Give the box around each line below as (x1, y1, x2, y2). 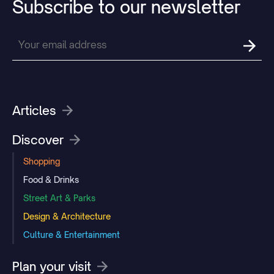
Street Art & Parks (23, 192, 95, 203)
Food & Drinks (23, 174, 79, 185)
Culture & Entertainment (23, 229, 120, 240)
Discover (12, 131, 64, 147)
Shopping (23, 155, 60, 166)
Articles (12, 102, 56, 118)
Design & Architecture (23, 210, 111, 221)
